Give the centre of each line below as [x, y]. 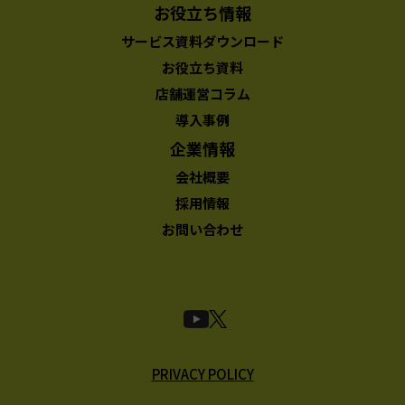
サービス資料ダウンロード [202, 41]
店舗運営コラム [202, 93]
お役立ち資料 [202, 67]
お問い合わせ [202, 229]
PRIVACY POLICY [202, 373]
